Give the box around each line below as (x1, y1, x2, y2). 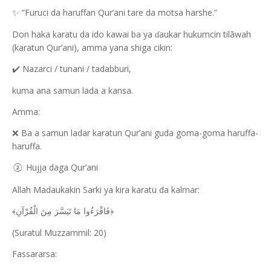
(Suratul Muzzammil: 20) (12, 227, 106, 238)
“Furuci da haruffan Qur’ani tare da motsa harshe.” (19, 7, 217, 18)
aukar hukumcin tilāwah (159, 28, 251, 40)
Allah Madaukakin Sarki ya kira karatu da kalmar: (12, 184, 200, 195)
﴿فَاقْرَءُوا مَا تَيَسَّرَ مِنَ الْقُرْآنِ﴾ (12, 206, 114, 216)
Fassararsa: (12, 248, 57, 260)
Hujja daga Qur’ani (24, 162, 98, 173)
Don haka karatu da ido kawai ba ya (12, 28, 155, 40)
